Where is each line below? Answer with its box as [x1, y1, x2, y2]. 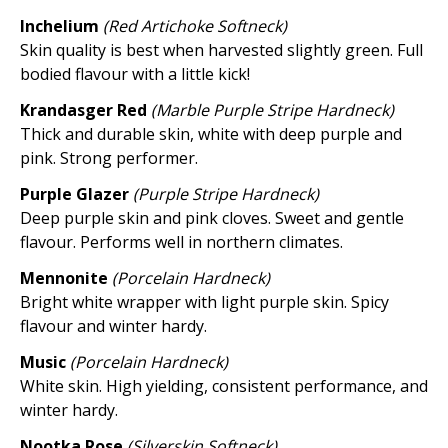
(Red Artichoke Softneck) [103, 15, 287, 37]
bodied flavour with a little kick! [20, 63, 250, 85]
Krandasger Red [20, 99, 151, 121]
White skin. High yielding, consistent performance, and [20, 375, 428, 397]
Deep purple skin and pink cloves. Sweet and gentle [20, 207, 404, 229]
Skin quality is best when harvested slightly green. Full [20, 39, 423, 61]
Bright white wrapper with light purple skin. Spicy [20, 291, 389, 313]
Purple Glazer [20, 183, 133, 205]
